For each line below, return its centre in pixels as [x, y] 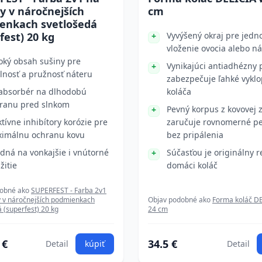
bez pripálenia [195, 135]
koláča [179, 92]
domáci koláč [192, 165]
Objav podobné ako [180, 200]
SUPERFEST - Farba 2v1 [69, 190]
